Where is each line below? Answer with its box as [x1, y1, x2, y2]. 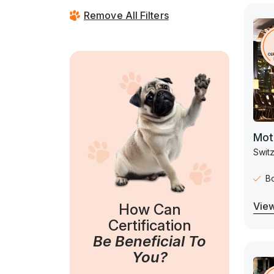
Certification [108, 217, 191, 235]
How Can [118, 201, 181, 219]
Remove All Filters [84, 9, 169, 21]
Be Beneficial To [93, 232, 206, 251]
